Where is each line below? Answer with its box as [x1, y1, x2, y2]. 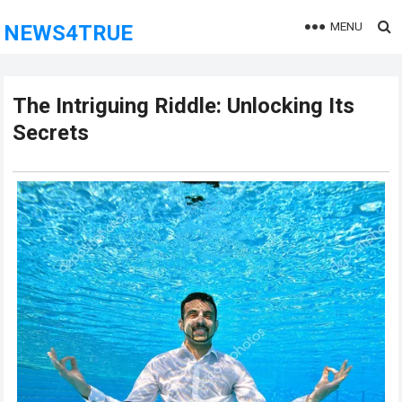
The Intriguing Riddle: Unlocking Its [13, 93, 355, 118]
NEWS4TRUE [4, 21, 134, 46]
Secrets [13, 120, 90, 145]
